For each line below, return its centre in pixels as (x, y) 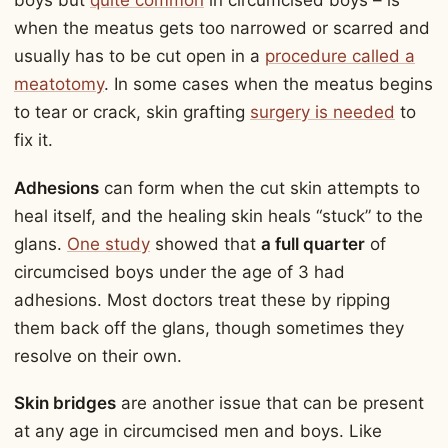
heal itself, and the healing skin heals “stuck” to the (218, 215)
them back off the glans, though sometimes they (209, 327)
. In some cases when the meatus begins (268, 84)
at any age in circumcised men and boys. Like (198, 431)
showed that (205, 243)
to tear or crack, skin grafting (132, 112)
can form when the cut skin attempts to (259, 187)
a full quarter (313, 243)
